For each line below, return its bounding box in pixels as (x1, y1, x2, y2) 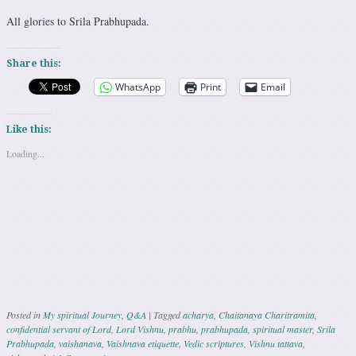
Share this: (6, 57, 61, 69)
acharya (183, 308, 214, 321)
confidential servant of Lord (6, 322, 111, 335)
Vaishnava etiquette (106, 336, 179, 350)
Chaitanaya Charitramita (219, 308, 315, 321)
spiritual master (253, 322, 312, 335)
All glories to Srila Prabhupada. (6, 13, 149, 29)
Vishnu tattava (249, 336, 303, 350)
